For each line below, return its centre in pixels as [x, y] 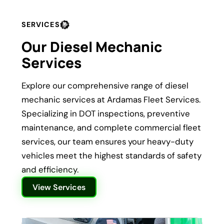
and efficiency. [50, 170]
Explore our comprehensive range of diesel [105, 86]
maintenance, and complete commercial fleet [111, 128]
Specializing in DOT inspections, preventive [105, 114]
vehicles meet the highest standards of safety [111, 156]
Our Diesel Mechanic [91, 47]
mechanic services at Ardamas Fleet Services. [111, 100]
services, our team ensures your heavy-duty [107, 142]
